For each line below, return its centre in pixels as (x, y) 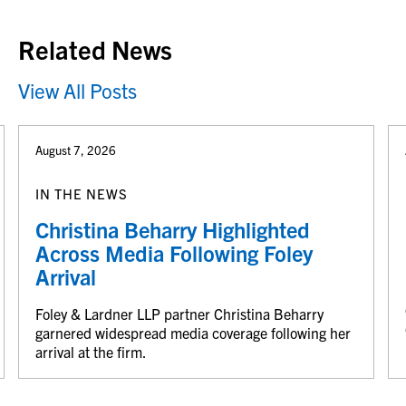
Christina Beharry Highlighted (173, 229)
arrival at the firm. (91, 351)
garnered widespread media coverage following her (193, 332)
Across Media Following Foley (174, 252)
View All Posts (77, 90)
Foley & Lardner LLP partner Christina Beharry (179, 313)
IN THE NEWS (82, 193)
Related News (95, 48)
